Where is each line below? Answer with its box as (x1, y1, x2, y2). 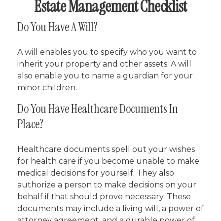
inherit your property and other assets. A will (17, 59, 191, 69)
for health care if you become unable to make (17, 156, 199, 166)
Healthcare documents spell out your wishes (17, 145, 195, 154)
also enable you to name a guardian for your (17, 71, 193, 80)
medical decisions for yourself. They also (17, 168, 174, 178)
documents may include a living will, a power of (17, 204, 204, 213)
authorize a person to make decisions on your (17, 180, 196, 189)
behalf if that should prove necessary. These (17, 192, 191, 201)
